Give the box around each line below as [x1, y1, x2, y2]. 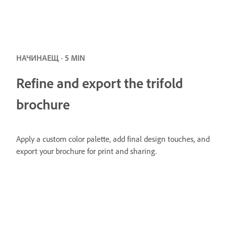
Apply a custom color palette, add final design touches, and [16, 133, 210, 144]
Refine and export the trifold [16, 73, 183, 92]
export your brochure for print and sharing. [16, 145, 157, 156]
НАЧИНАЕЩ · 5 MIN [16, 53, 85, 63]
